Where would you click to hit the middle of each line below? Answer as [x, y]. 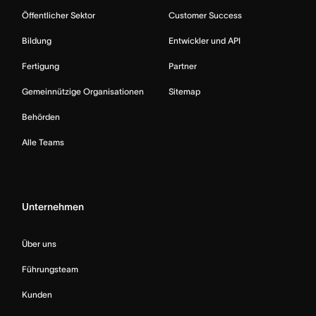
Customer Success [205, 16]
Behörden [41, 117]
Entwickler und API [205, 41]
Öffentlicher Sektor [59, 16]
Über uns [39, 244]
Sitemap [184, 92]
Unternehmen [53, 207]
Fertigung [41, 66]
